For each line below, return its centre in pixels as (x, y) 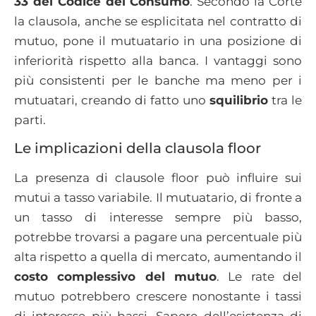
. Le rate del (259, 277)
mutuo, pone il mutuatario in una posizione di (158, 41)
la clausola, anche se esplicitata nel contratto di (158, 21)
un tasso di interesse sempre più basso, (158, 218)
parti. (30, 120)
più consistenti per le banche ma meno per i (158, 80)
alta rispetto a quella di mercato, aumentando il (158, 257)
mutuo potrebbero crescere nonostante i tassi (158, 297)
